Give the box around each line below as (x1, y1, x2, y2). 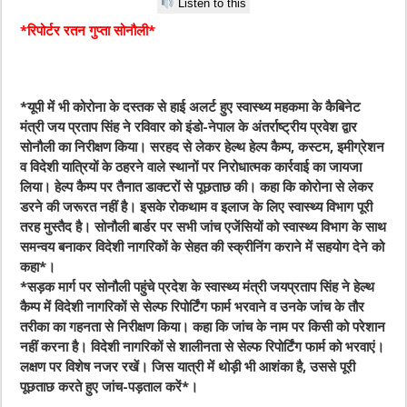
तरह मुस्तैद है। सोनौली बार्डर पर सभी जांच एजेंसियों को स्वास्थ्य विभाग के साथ (20, 219, 387, 236)
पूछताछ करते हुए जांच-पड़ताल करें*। (20, 379, 199, 396)
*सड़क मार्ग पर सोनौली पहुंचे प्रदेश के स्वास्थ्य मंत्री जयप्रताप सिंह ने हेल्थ (20, 279, 375, 296)
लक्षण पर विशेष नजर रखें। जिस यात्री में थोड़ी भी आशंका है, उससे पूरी (20, 359, 356, 376)
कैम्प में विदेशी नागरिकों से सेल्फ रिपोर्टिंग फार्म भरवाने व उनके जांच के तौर (20, 299, 365, 316)
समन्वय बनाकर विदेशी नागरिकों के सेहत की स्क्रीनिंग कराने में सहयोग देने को (20, 239, 385, 256)
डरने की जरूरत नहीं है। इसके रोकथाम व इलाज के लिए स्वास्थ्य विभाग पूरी (20, 199, 373, 216)
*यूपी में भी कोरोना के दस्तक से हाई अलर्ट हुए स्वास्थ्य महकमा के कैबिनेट (20, 99, 362, 116)
